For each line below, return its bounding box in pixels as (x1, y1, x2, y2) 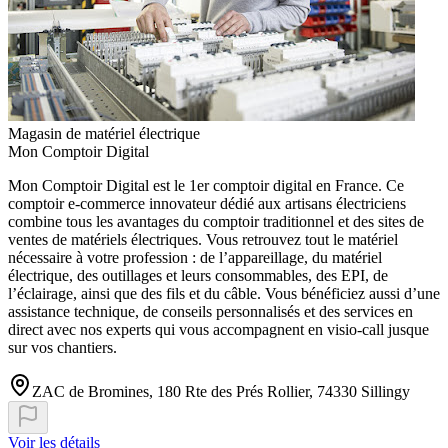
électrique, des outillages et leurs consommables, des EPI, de (8, 267, 388, 285)
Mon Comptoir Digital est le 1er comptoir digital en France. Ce (8, 177, 404, 195)
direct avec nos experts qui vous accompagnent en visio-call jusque (8, 321, 429, 339)
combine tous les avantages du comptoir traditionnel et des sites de (8, 213, 424, 231)
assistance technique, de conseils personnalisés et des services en (8, 303, 413, 321)
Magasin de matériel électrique (8, 125, 200, 143)
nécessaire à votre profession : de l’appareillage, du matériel (8, 249, 382, 267)
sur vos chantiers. (8, 339, 117, 357)
